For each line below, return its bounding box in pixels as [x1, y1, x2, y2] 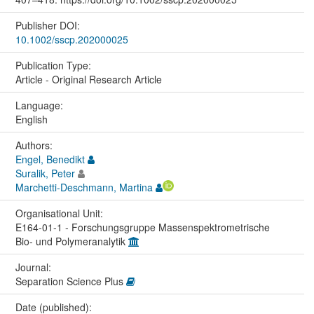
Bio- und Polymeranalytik [15, 233, 128, 248]
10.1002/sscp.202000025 [15, 32, 128, 46]
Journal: [15, 259, 54, 274]
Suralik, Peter [15, 165, 75, 180]
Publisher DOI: [15, 18, 83, 32]
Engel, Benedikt [15, 151, 85, 166]
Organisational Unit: [15, 205, 106, 220]
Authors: [15, 137, 55, 152]
